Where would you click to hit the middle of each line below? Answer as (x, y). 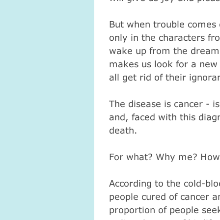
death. (123, 130)
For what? (132, 156)
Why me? (178, 156)
